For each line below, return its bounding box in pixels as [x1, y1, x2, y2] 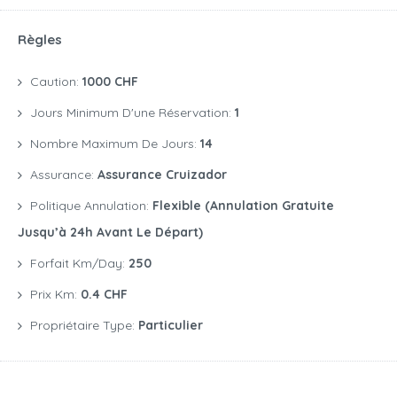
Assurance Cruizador [97, 167, 227, 183]
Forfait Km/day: [30, 255, 128, 272]
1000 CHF [82, 74, 138, 90]
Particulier [138, 317, 203, 334]
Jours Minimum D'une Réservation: [30, 105, 235, 121]
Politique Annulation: [30, 198, 152, 214]
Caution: [30, 74, 82, 90]
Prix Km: [30, 286, 81, 303]
